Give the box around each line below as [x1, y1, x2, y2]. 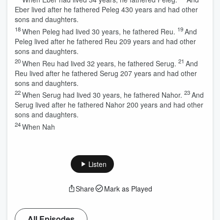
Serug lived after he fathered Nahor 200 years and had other [15, 100, 203, 110]
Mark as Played [104, 183, 152, 193]
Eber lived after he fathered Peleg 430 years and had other [15, 4, 198, 15]
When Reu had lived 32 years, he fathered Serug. [22, 58, 176, 68]
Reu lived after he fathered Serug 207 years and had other [15, 68, 197, 78]
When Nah [22, 121, 55, 132]
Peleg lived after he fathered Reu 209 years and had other [15, 36, 196, 46]
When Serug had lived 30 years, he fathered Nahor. [22, 90, 182, 100]
